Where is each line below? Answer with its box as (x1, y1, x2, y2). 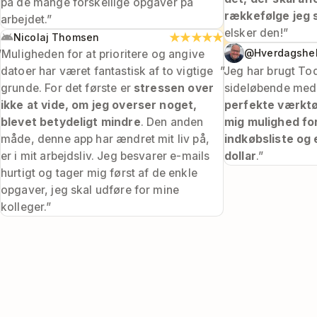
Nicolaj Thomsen (13, 31, 100, 44)
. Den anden (140, 115, 204, 129)
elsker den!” (224, 26, 288, 40)
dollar (224, 149, 256, 163)
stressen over (134, 81, 214, 96)
